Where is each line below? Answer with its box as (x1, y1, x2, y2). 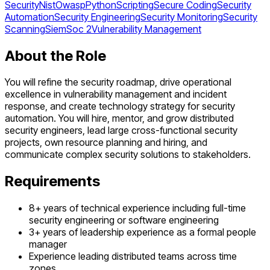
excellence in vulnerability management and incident (5, 88, 227, 101)
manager (29, 238, 67, 251)
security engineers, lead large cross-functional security (5, 124, 237, 137)
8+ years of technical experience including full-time (29, 202, 246, 215)
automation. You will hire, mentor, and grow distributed (5, 112, 234, 125)
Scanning (5, 22, 45, 35)
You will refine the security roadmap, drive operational (5, 76, 231, 89)
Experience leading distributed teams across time (29, 250, 237, 263)
